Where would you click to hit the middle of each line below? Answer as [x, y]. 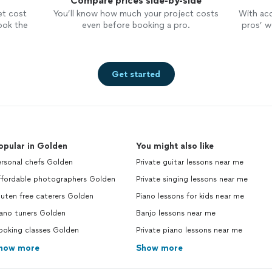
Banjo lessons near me [176, 213]
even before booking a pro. [136, 25]
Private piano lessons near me [189, 230]
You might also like [175, 146]
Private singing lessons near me [192, 179]
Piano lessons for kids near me [190, 196]
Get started [136, 74]
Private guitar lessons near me [190, 162]
